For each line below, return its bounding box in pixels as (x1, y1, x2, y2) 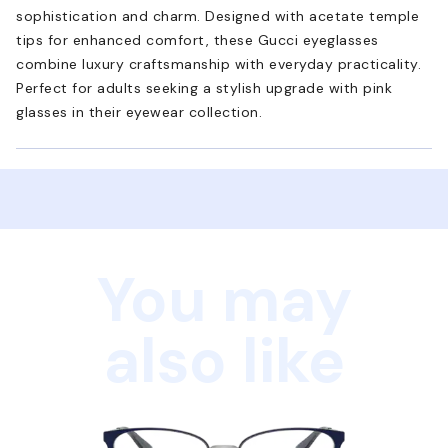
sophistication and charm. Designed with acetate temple (16, 6, 419, 25)
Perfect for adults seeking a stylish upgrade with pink (16, 78, 392, 97)
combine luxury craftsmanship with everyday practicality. (16, 54, 421, 73)
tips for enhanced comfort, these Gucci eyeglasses (16, 30, 379, 49)
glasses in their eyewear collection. (16, 102, 262, 121)
